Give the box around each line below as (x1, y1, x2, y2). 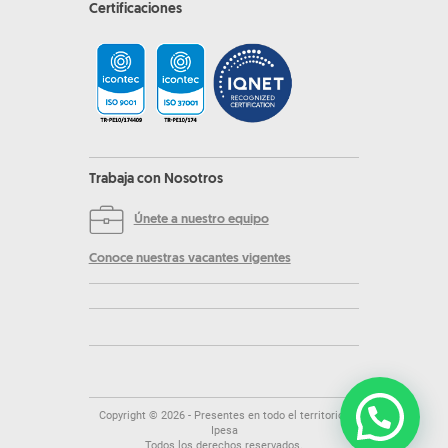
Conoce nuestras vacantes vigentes (88, 251, 291, 265)
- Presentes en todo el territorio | (184, 408, 350, 422)
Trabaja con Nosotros (88, 171, 223, 187)
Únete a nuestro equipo (133, 212, 269, 226)
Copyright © (98, 408, 161, 422)
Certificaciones (88, 2, 182, 18)
